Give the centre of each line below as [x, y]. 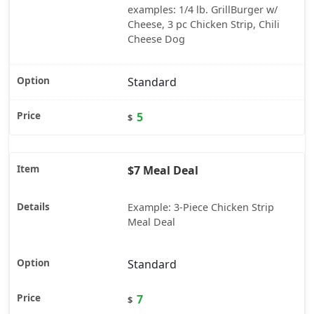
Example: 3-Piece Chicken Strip [201, 207]
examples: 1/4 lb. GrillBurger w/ [203, 10]
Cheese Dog [156, 39]
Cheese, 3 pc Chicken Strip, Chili [204, 25]
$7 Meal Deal [163, 171]
